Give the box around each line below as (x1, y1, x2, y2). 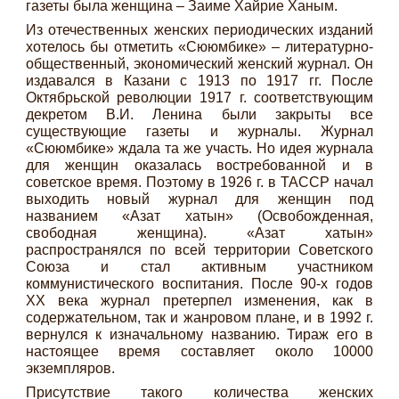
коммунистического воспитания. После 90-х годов (25, 275, 374, 291)
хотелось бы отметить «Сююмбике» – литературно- (25, 38, 374, 54)
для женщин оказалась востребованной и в (25, 157, 374, 173)
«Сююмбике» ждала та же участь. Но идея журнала (25, 140, 374, 156)
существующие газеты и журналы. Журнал (25, 123, 374, 139)
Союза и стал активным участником (25, 258, 374, 274)
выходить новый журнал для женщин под (25, 191, 374, 207)
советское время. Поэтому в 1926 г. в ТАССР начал (25, 174, 374, 190)
